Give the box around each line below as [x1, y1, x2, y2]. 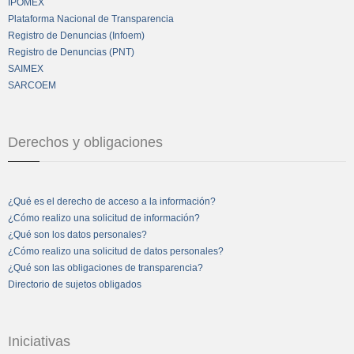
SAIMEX [8, 62, 43, 74]
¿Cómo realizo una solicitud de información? [8, 212, 200, 224]
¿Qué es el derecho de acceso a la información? [8, 195, 216, 207]
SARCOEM [8, 79, 56, 91]
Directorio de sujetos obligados [8, 278, 141, 290]
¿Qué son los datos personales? [8, 228, 147, 240]
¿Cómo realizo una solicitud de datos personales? [8, 245, 224, 257]
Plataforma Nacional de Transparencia [8, 13, 174, 24]
